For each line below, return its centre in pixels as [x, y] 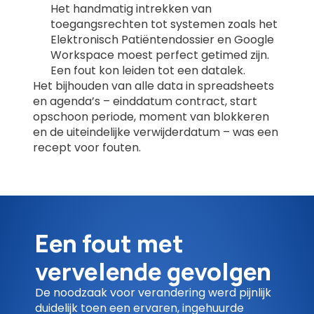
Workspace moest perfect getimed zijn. [160, 55]
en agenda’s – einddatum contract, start [145, 102]
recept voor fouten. [87, 148]
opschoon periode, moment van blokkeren [151, 117]
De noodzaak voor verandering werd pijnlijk [153, 292]
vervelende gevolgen [153, 271]
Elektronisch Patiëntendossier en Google [163, 40]
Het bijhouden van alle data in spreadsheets [154, 86]
